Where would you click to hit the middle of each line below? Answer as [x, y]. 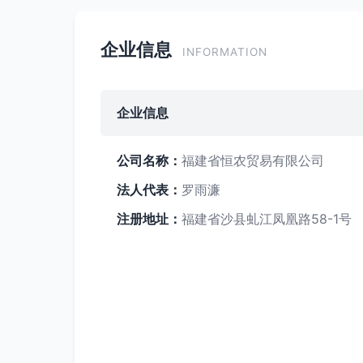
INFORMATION [225, 52]
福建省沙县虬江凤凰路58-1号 [267, 219]
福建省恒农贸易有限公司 [253, 160]
